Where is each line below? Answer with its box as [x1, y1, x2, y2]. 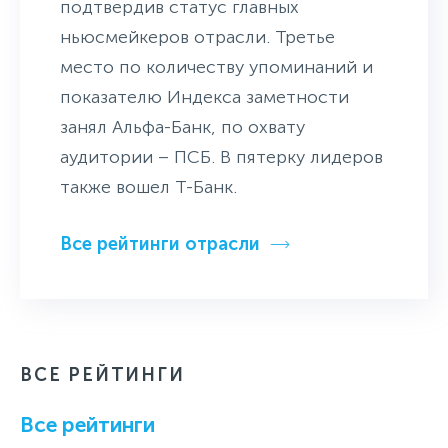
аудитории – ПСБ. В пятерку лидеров [60, 145, 383, 168]
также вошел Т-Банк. [60, 175, 237, 198]
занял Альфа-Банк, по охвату [60, 115, 305, 138]
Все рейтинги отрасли [60, 232, 260, 255]
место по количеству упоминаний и [60, 55, 373, 78]
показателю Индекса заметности [60, 85, 349, 108]
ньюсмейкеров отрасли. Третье [60, 25, 335, 48]
